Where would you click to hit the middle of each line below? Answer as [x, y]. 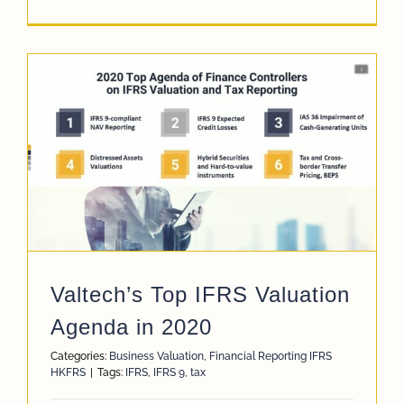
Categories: [80, 356]
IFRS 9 [169, 372]
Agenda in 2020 [131, 326]
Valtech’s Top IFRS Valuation [200, 294]
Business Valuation [156, 356]
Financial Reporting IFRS [271, 356]
